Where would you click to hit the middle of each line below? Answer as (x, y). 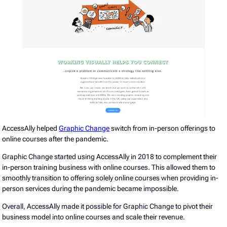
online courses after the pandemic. (55, 139)
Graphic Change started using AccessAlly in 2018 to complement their (110, 157)
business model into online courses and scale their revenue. (94, 217)
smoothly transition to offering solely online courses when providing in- (110, 178)
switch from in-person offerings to (163, 128)
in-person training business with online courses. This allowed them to (109, 167)
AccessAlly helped (31, 128)
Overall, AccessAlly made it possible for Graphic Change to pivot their (108, 206)
